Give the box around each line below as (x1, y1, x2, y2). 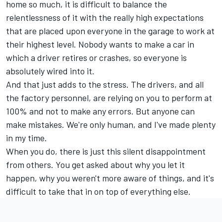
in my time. (6, 132, 47, 143)
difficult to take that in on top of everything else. (6, 185, 191, 197)
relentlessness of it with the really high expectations (6, 11, 204, 23)
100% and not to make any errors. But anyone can (6, 105, 195, 116)
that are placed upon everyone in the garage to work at (6, 25, 215, 36)
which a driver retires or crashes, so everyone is (6, 52, 187, 63)
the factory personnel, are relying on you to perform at (6, 92, 212, 103)
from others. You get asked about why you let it (6, 159, 185, 170)
